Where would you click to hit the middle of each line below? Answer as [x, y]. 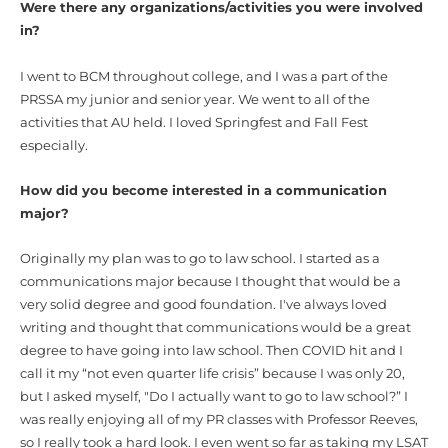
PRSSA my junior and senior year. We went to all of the [195, 99]
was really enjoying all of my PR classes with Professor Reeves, [219, 420]
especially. [54, 145]
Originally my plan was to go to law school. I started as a [200, 259]
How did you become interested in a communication [203, 190]
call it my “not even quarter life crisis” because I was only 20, [212, 374]
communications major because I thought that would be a [210, 282]
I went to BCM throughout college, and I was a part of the [204, 76]
